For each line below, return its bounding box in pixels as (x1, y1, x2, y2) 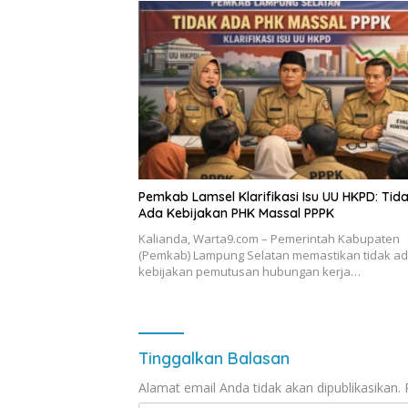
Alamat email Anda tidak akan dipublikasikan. (138, 378, 401, 396)
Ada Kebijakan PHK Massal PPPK (138, 204, 334, 221)
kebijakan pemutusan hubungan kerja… (138, 262, 361, 280)
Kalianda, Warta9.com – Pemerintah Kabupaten (138, 229, 400, 247)
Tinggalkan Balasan (138, 347, 290, 369)
